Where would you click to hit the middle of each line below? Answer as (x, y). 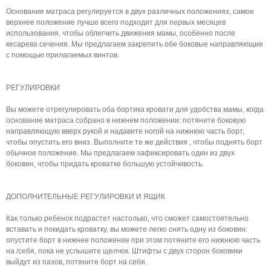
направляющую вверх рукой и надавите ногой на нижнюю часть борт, (125, 131)
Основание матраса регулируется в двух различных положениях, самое (130, 11)
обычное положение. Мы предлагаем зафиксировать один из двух (120, 153)
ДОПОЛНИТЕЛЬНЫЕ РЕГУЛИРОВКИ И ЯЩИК (86, 197)
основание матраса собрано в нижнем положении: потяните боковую (126, 120)
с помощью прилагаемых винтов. (63, 55)
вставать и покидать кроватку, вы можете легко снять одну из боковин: (127, 229)
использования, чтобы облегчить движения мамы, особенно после (121, 33)
